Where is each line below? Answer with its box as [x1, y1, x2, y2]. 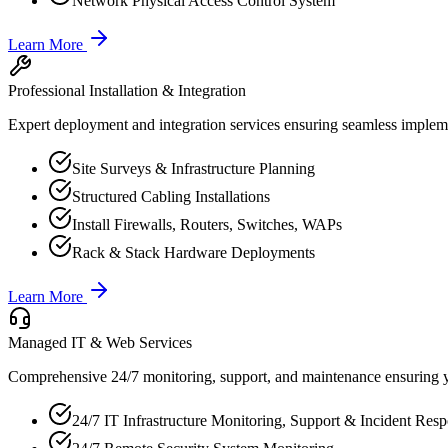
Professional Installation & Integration [8, 81, 246, 99]
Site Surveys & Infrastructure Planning [72, 159, 315, 177]
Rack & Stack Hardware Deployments [72, 243, 315, 261]
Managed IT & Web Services [8, 333, 192, 351]
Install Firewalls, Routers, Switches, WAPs [72, 215, 342, 233]
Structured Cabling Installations [72, 187, 270, 205]
